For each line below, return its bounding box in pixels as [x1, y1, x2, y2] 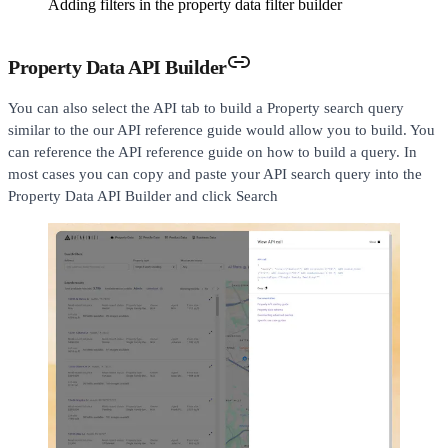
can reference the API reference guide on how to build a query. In [8, 143, 417, 160]
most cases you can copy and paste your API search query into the [8, 165, 422, 182]
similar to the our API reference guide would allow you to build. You [8, 121, 435, 138]
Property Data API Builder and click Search [8, 187, 278, 204]
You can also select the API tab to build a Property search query [8, 99, 404, 116]
